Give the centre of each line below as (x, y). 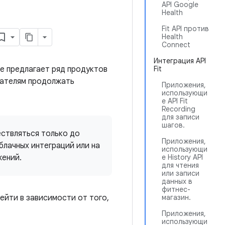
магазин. (176, 197)
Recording (179, 109)
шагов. (173, 125)
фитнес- (176, 189)
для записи (181, 117)
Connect (176, 45)
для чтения (180, 165)
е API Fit (175, 101)
